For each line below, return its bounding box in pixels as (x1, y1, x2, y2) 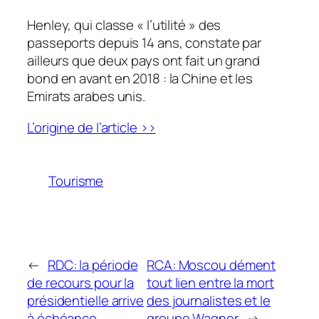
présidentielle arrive (27, 291, 144, 310)
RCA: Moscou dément (147, 255, 276, 274)
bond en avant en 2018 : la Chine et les (27, 69, 253, 88)
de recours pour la (27, 273, 135, 292)
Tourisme (48, 171, 104, 190)
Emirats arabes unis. (27, 87, 145, 106)
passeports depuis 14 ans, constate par (27, 33, 262, 53)
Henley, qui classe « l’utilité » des (27, 16, 221, 35)
